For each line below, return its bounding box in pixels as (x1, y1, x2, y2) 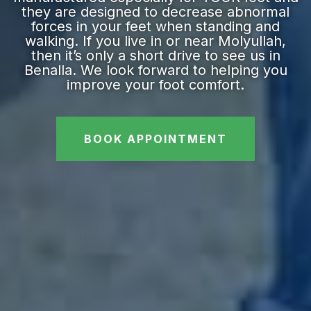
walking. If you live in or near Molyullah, (25, 33, 286, 50)
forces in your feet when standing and (31, 18, 280, 35)
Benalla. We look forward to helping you (24, 62, 287, 79)
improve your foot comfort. (67, 76, 244, 94)
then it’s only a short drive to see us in (31, 47, 280, 65)
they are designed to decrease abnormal (22, 3, 289, 21)
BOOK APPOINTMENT (84, 131, 227, 146)
